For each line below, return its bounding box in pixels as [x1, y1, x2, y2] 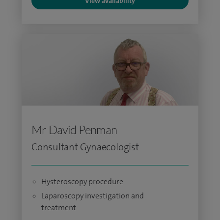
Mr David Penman [31, 122, 117, 137]
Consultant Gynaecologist [31, 140, 139, 153]
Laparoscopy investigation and [41, 191, 144, 201]
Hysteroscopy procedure [41, 176, 123, 187]
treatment [41, 202, 76, 213]
